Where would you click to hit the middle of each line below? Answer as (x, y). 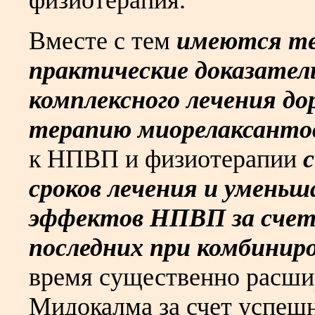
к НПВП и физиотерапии (166, 159)
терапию (80, 130)
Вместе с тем (103, 41)
